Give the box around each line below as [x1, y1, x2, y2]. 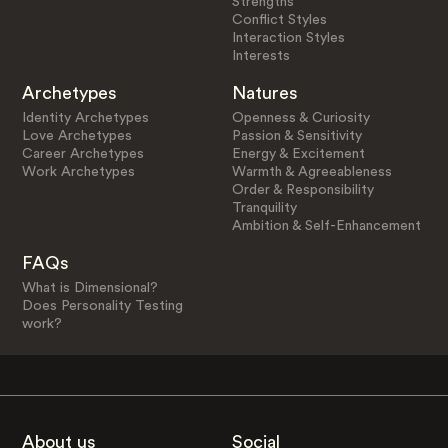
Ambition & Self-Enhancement [232, 218, 422, 233]
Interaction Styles [232, 30, 346, 45]
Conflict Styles [232, 12, 328, 27]
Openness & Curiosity [232, 110, 371, 125]
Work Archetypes [21, 164, 135, 179]
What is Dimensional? [21, 280, 158, 295]
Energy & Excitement [232, 146, 366, 161]
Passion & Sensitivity [232, 128, 363, 143]
